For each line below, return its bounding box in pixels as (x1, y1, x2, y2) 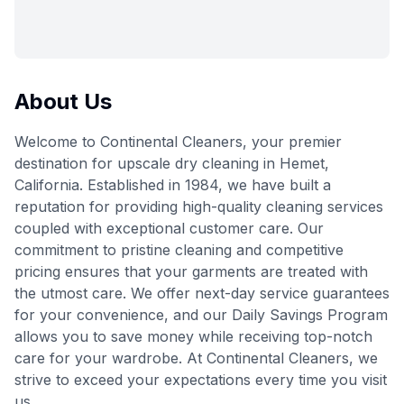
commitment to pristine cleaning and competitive (14, 241, 344, 259)
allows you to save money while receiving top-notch (14, 327, 372, 345)
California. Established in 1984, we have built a (14, 176, 331, 194)
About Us (14, 88, 112, 115)
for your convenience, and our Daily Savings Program (14, 306, 388, 324)
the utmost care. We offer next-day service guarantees (14, 284, 390, 302)
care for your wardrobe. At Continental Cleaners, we (14, 349, 378, 367)
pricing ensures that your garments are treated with (14, 262, 368, 280)
